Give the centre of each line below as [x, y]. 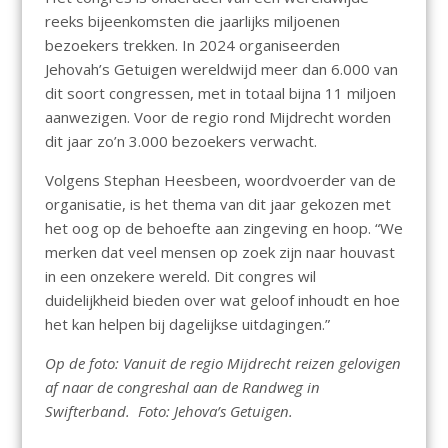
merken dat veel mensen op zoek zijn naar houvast [219, 252]
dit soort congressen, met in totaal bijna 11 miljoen [220, 93]
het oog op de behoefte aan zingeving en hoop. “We [223, 228]
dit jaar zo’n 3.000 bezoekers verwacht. [180, 141]
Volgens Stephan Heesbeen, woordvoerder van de [220, 180]
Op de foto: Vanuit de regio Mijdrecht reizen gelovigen [222, 363]
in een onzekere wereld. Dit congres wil [180, 276]
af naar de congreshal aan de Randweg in [182, 387]
